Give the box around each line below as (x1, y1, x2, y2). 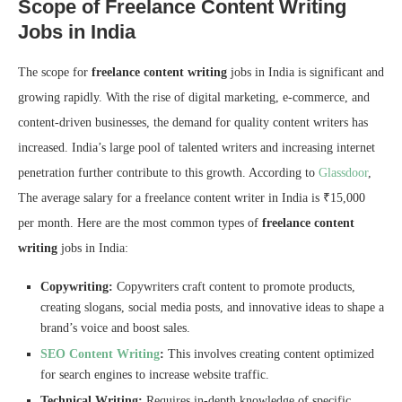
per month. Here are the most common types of (18, 216, 262, 231)
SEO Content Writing (40, 347, 160, 362)
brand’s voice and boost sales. (40, 321, 190, 336)
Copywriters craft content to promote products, (117, 280, 355, 294)
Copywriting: (40, 280, 117, 294)
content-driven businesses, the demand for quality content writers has (18, 116, 368, 130)
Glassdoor (319, 166, 368, 180)
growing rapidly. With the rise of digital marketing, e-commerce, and (18, 91, 370, 105)
